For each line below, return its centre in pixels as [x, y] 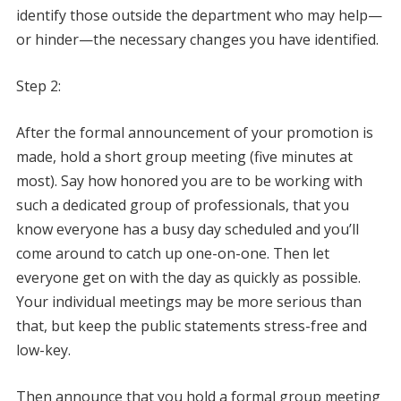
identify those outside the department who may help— [199, 15]
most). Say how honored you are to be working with [189, 180]
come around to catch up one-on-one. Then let [172, 253]
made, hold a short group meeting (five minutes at [184, 156]
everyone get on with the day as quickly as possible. [188, 277]
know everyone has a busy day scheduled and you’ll [187, 229]
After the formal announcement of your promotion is [194, 132]
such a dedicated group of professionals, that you [182, 205]
